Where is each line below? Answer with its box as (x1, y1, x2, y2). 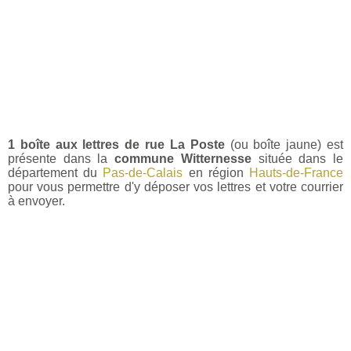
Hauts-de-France (249, 165, 344, 179)
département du (8, 165, 103, 179)
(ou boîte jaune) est (224, 137, 344, 151)
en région (183, 165, 250, 179)
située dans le (251, 151, 344, 165)
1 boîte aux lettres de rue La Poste (8, 137, 225, 151)
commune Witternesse (114, 151, 251, 165)
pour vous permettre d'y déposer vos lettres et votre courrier (8, 179, 343, 194)
